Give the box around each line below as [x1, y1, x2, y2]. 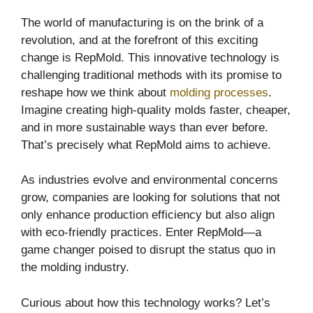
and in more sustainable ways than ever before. [21, 120, 268, 134]
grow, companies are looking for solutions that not [21, 191, 280, 205]
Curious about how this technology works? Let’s [21, 296, 270, 310]
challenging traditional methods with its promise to [21, 68, 282, 82]
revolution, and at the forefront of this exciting [21, 33, 258, 47]
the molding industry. [21, 261, 129, 275]
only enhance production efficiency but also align [21, 208, 275, 222]
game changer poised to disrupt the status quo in [21, 243, 275, 257]
